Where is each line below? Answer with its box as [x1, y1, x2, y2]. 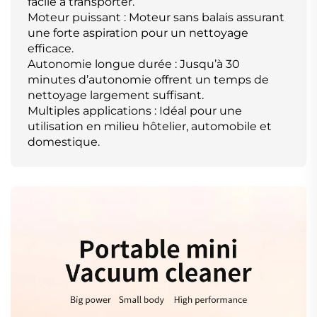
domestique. [28, 135, 100, 149]
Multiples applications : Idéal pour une [28, 104, 242, 118]
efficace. [28, 42, 74, 56]
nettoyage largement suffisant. [28, 88, 204, 103]
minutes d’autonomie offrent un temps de [28, 73, 269, 87]
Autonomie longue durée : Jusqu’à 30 [28, 57, 240, 71]
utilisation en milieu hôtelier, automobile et [28, 120, 272, 134]
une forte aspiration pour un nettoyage [28, 26, 248, 40]
